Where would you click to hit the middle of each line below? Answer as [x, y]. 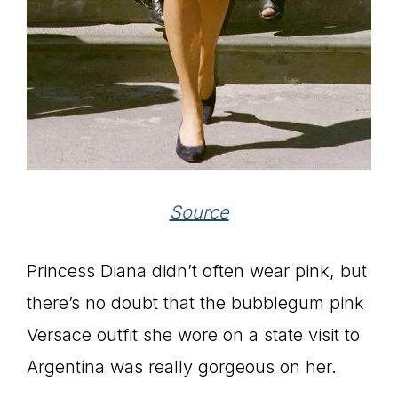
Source [199, 212]
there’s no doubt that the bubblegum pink [195, 302]
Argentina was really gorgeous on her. [182, 366]
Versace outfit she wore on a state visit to [193, 334]
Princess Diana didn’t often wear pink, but [197, 271]
